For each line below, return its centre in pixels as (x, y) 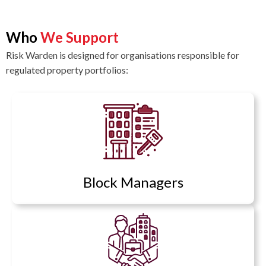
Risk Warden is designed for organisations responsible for (123, 55)
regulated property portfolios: (67, 69)
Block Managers (133, 182)
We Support (78, 37)
